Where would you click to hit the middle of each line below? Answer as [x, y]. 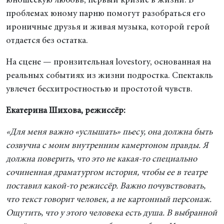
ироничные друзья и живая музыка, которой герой [108, 27]
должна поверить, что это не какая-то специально [101, 159]
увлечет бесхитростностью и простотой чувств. [99, 89]
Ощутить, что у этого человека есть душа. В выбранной [111, 213]
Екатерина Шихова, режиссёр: [66, 111]
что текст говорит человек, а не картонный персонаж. [109, 200]
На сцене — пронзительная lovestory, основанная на [108, 62]
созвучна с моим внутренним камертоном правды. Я [107, 146]
